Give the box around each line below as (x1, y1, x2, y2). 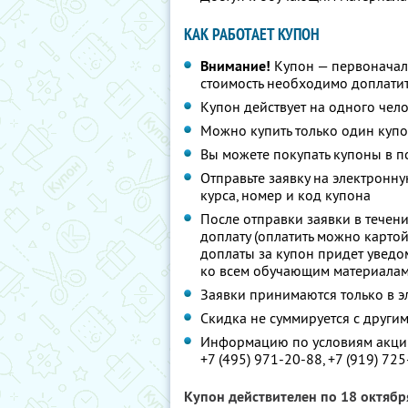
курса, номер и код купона (200, 186, 371, 204)
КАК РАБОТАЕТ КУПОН (184, 24, 320, 45)
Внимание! (200, 56, 270, 76)
